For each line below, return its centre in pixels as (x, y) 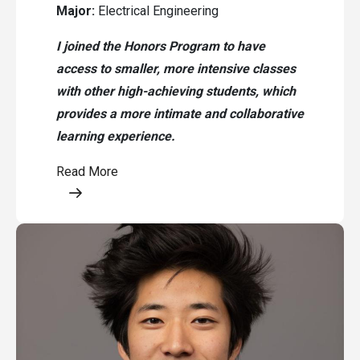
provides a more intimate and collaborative (180, 113)
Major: (76, 10)
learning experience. (117, 136)
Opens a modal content (120, 193)
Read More (87, 171)
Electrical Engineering (157, 10)
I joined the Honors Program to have (161, 46)
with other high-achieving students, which (176, 91)
